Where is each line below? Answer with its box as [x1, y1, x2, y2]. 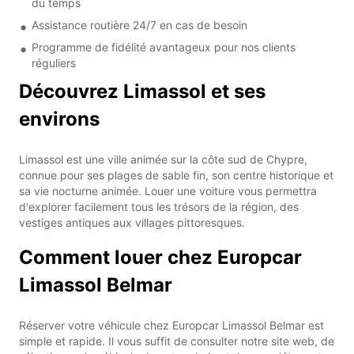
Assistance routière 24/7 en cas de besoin [32, 17, 247, 32]
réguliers [32, 55, 76, 70]
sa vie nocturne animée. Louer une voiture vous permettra [19, 183, 317, 198]
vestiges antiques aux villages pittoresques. [19, 215, 245, 229]
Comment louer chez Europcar [19, 245, 302, 269]
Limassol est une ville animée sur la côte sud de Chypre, [19, 152, 307, 166]
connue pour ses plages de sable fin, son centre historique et [19, 168, 333, 182]
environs [19, 107, 100, 130]
